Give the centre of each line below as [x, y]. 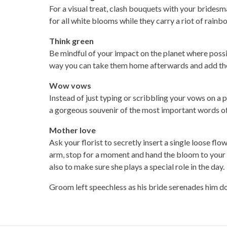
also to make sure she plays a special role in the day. [137, 166]
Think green [71, 41]
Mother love [72, 130]
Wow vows [70, 85]
